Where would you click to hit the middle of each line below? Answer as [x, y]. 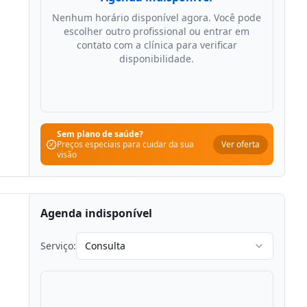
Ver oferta [241, 144]
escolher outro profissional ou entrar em [157, 31]
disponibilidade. [157, 59]
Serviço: [58, 246]
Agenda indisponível [96, 213]
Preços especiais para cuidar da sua [125, 144]
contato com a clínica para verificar [157, 45]
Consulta [105, 246]
